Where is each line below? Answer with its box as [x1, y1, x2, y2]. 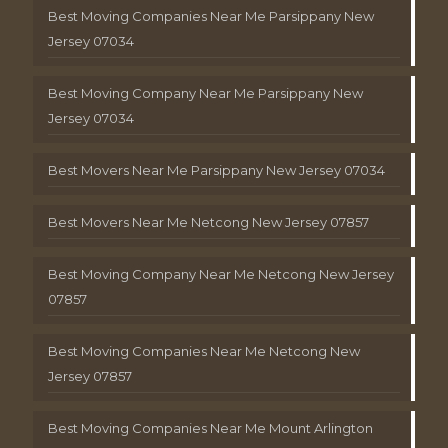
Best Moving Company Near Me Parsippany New [48, 84, 363, 101]
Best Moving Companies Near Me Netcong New [48, 342, 360, 359]
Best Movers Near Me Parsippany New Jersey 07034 [48, 161, 385, 178]
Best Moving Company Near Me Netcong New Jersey [48, 265, 394, 282]
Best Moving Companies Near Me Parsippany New [48, 7, 374, 24]
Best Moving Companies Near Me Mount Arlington [48, 419, 373, 436]
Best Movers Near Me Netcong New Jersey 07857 [48, 213, 369, 230]
